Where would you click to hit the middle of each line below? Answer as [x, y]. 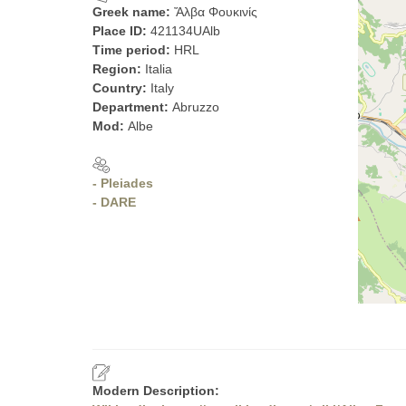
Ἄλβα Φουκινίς [216, 12]
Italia [159, 69]
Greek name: [133, 12]
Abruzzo [196, 107]
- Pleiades [123, 183]
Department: [132, 107]
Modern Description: [156, 391]
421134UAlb [185, 31]
